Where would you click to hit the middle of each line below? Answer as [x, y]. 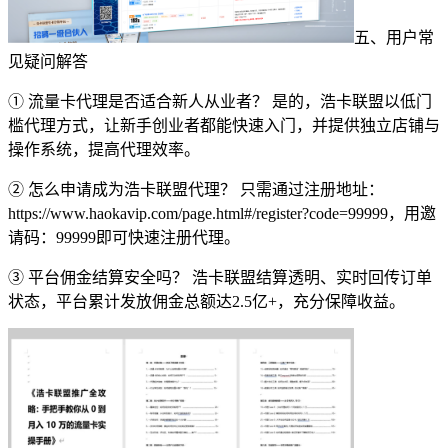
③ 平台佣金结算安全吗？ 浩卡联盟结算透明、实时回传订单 [220, 277]
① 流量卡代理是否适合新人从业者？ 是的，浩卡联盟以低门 [220, 101]
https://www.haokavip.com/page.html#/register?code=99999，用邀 [222, 213]
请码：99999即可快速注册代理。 [124, 237]
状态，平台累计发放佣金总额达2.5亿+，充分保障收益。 [206, 301]
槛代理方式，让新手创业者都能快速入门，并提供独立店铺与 [224, 125]
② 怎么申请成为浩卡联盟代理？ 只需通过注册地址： [196, 189]
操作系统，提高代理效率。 [104, 149]
